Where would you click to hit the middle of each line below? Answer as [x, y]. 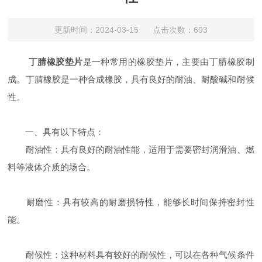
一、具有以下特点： [56, 132]
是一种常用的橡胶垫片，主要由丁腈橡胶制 [168, 61]
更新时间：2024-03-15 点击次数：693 [131, 30]
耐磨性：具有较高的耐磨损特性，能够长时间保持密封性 [131, 202]
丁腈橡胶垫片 [56, 61]
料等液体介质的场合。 [52, 167]
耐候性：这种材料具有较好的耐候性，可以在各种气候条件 [131, 254]
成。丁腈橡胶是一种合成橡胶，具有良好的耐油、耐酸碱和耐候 [131, 79]
